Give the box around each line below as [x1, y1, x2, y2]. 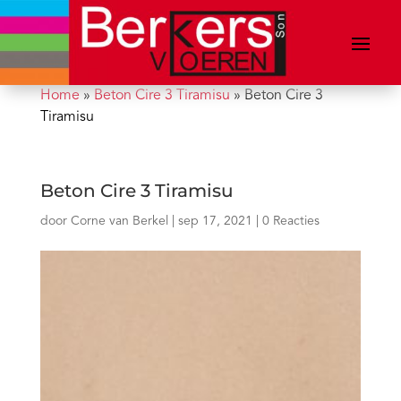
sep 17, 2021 [177, 214, 252, 227]
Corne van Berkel [70, 214, 168, 227]
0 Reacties [261, 214, 320, 227]
